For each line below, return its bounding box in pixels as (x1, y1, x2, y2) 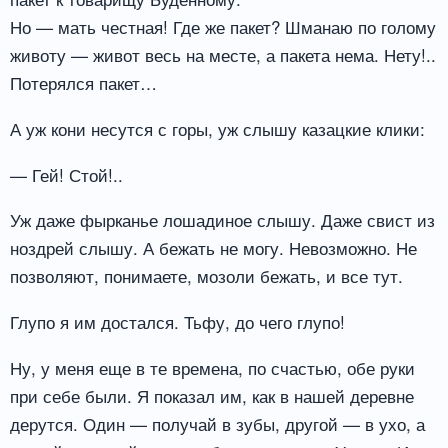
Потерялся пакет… (10, 69, 157, 95)
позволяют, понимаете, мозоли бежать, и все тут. (10, 263, 403, 289)
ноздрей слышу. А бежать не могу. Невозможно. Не (10, 235, 417, 261)
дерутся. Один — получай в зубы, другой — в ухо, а (10, 411, 425, 437)
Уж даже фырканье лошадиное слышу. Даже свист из (10, 207, 435, 233)
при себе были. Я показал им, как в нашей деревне (10, 383, 414, 409)
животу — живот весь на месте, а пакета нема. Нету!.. (10, 41, 436, 67)
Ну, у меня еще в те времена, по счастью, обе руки (10, 355, 415, 381)
